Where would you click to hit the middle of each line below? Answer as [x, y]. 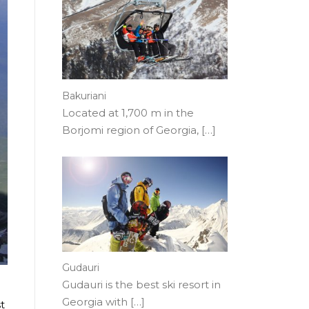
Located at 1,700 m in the [128, 112]
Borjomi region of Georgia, [132, 130]
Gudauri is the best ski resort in [141, 285]
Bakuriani [84, 96]
